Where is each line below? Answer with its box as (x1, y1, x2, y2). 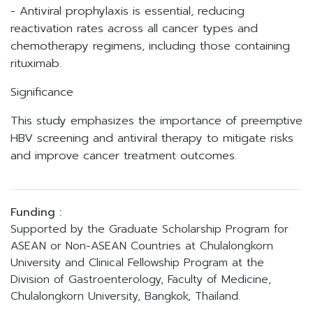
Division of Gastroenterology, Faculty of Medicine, (10, 271, 271, 288)
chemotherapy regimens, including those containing (10, 37, 290, 54)
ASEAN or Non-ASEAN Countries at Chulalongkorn (10, 238, 273, 254)
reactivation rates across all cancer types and (10, 20, 258, 37)
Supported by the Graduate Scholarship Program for (10, 221, 289, 238)
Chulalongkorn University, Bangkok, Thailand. (10, 288, 240, 305)
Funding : (10, 204, 61, 221)
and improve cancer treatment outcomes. (10, 147, 237, 164)
